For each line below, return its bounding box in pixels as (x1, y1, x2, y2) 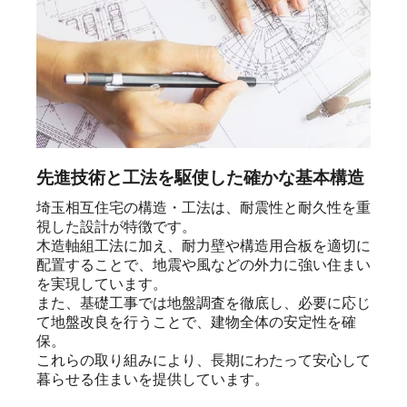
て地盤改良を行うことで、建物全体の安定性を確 (36, 314, 356, 331)
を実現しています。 (36, 276, 167, 293)
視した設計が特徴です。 (36, 219, 196, 235)
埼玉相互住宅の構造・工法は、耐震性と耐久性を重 (36, 200, 371, 216)
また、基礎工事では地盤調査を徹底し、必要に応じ (36, 295, 371, 312)
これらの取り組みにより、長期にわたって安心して (36, 352, 371, 369)
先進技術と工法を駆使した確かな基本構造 (36, 168, 364, 188)
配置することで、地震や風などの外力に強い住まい (36, 257, 371, 273)
